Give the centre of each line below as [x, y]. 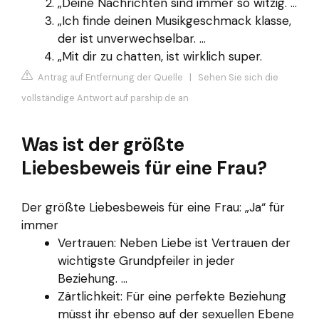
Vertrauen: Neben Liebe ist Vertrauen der [174, 242]
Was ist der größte [103, 145]
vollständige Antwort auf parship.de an [105, 98]
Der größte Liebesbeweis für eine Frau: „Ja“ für [153, 207]
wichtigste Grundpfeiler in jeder [146, 260]
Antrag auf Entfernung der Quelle [109, 78]
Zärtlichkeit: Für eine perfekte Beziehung [172, 296]
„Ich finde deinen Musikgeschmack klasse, [174, 20]
